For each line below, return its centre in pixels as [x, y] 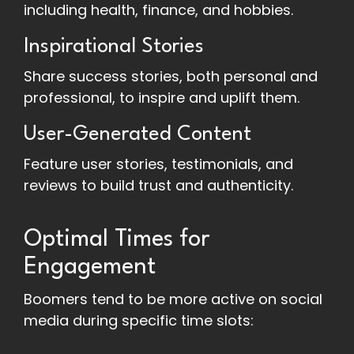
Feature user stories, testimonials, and [158, 164]
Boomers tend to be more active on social [173, 299]
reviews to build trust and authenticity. [158, 186]
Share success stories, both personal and [171, 77]
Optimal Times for [117, 240]
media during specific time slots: [139, 321]
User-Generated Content [137, 135]
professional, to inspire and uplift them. [162, 98]
